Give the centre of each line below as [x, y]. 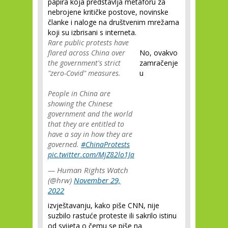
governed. [64, 144]
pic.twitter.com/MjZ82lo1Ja [91, 154]
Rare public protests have [88, 42]
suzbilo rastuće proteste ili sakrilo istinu [112, 216]
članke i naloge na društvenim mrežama [113, 22]
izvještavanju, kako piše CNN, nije [104, 205]
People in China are [79, 93]
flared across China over [87, 53]
